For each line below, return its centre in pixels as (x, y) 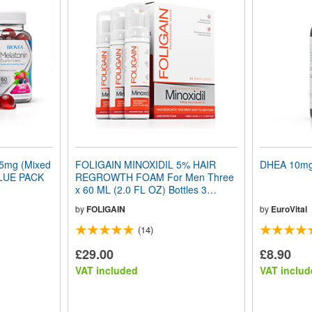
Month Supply (105, 202)
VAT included (106, 270)
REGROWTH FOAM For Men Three (154, 177)
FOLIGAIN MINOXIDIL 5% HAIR (145, 164)
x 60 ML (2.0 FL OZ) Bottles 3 (141, 189)
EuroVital (289, 209)
